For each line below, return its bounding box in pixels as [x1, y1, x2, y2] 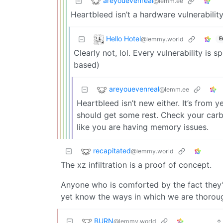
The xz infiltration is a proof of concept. [61, 159, 212, 170]
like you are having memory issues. [77, 121, 209, 132]
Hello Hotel [106, 34, 141, 43]
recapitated [93, 146, 131, 155]
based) [74, 59, 100, 70]
